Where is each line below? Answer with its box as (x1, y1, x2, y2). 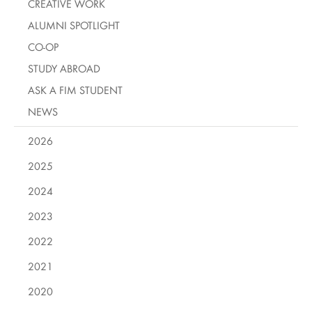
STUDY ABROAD (28, 61, 100, 75)
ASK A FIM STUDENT (28, 83, 123, 97)
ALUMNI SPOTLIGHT (28, 18, 120, 32)
